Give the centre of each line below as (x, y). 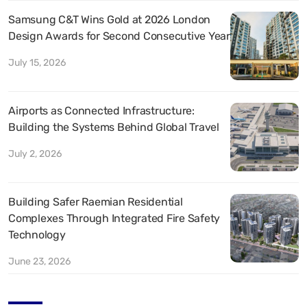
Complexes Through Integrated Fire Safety (114, 218)
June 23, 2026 (39, 261)
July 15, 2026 (37, 62)
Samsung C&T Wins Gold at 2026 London (109, 19)
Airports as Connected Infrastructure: (101, 110)
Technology (37, 234)
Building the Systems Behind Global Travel (114, 127)
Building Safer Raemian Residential (96, 201)
